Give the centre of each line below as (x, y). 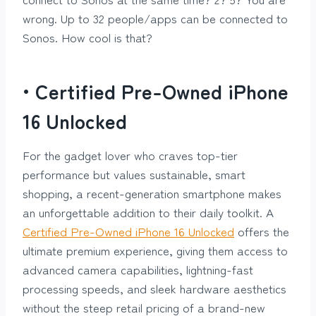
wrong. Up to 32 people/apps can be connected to (155, 18)
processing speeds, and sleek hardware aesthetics (154, 288)
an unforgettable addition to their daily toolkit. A (148, 212)
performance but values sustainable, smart (134, 174)
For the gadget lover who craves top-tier (130, 154)
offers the (262, 231)
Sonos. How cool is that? (87, 37)
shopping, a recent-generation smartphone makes (152, 193)
